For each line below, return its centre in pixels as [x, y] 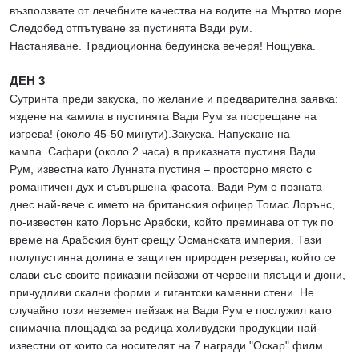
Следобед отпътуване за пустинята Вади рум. [131, 28]
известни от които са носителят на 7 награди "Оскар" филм [166, 346]
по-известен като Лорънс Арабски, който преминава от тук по [171, 222]
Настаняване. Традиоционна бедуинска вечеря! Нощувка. [163, 46]
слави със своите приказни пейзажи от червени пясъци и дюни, [177, 275]
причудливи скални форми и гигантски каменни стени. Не [162, 293]
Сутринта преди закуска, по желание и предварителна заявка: [174, 99]
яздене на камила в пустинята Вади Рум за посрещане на [163, 117]
